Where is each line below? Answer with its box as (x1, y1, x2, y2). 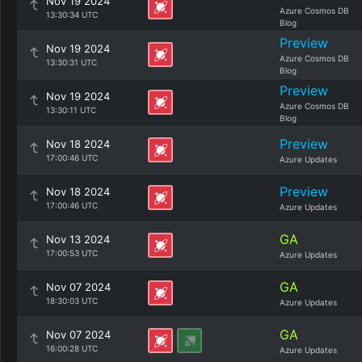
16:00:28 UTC (46, 343, 98, 353)
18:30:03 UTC (46, 296, 98, 305)
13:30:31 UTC (46, 57, 97, 67)
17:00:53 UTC (46, 248, 98, 258)
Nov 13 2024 (46, 233, 110, 246)
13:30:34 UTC (46, 10, 98, 19)
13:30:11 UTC (46, 105, 96, 115)
